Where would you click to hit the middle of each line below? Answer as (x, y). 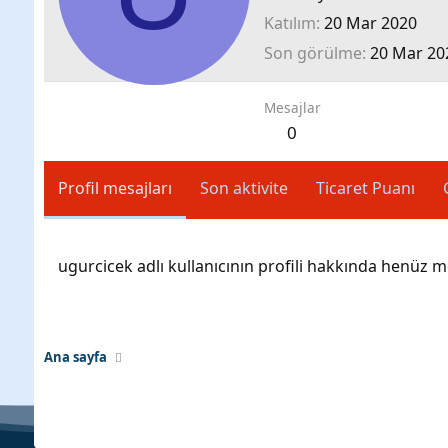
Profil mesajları (114, 187)
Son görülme (312, 52)
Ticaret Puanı (365, 187)
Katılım (289, 22)
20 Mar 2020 (370, 22)
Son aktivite (243, 187)
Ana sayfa (75, 357)
